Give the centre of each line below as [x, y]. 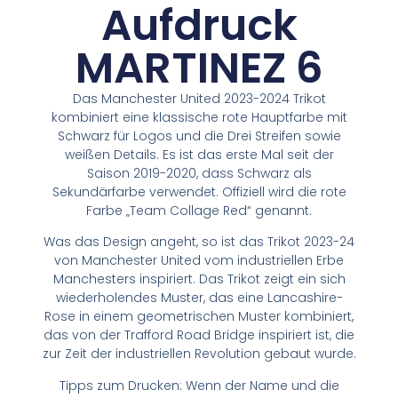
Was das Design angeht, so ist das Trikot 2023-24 [199, 242]
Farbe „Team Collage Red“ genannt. [199, 210]
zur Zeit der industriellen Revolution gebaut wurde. [199, 354]
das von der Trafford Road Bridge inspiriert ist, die [199, 335]
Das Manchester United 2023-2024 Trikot [199, 98]
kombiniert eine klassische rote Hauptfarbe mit [199, 117]
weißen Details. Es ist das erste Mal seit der [199, 154]
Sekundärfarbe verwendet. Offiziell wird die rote [199, 191]
